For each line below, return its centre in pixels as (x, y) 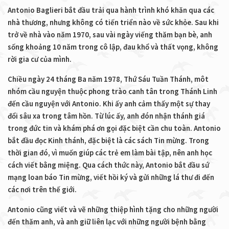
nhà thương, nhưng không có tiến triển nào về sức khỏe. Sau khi (113, 22)
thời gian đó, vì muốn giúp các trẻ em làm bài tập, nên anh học (110, 152)
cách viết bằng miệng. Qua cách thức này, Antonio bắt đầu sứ (108, 165)
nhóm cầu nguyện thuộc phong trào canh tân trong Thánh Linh (112, 91)
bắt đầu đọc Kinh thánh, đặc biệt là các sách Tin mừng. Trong (108, 140)
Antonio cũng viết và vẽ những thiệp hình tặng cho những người (113, 209)
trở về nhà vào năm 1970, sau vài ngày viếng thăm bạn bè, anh (110, 34)
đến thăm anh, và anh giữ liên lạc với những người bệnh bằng (107, 221)
